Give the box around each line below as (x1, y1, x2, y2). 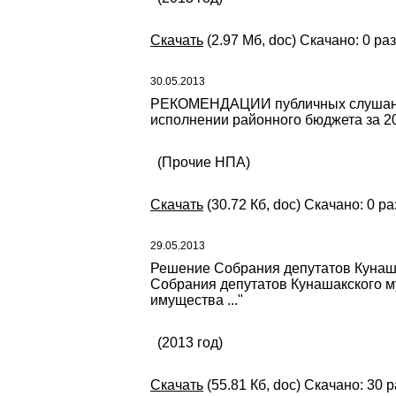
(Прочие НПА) (150, 155, 250, 170)
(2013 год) (150, 335, 223, 350)
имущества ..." (150, 293, 243, 308)
